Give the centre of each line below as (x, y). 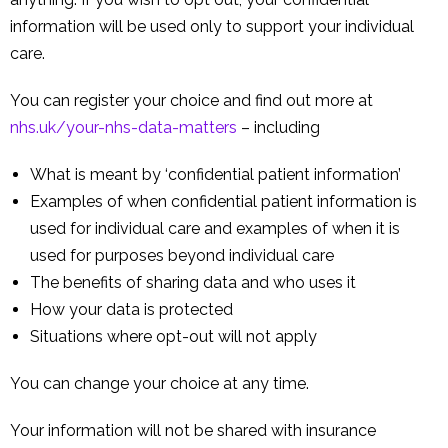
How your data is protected (131, 310)
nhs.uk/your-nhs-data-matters (123, 128)
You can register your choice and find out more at (191, 101)
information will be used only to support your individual (212, 27)
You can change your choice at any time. (159, 384)
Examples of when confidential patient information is (223, 202)
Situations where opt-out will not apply (173, 337)
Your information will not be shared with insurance (193, 431)
